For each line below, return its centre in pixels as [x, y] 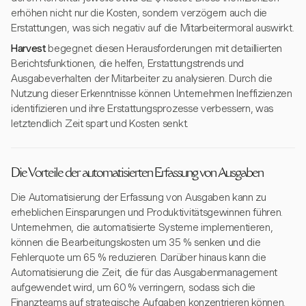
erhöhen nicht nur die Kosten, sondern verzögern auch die [139, 13]
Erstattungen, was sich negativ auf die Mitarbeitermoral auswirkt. [153, 28]
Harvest [28, 48]
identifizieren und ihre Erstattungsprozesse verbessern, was [142, 109]
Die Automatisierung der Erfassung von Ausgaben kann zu [139, 197]
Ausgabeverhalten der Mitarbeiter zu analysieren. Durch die [142, 79]
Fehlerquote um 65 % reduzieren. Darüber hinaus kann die [139, 258]
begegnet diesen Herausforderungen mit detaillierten [164, 48]
